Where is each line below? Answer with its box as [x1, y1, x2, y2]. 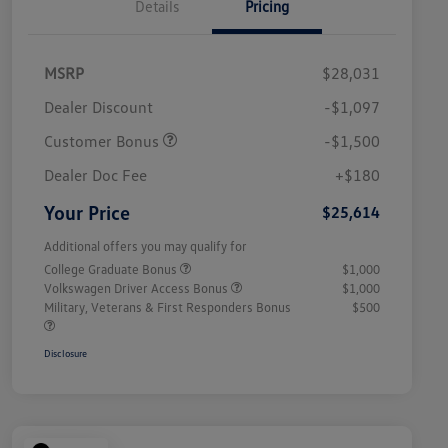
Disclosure [44, 347, 87, 360]
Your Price [44, 200, 130, 225]
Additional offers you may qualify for [44, 238, 247, 255]
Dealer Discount [44, 97, 153, 118]
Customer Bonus [44, 131, 163, 152]
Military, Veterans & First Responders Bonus [44, 299, 291, 316]
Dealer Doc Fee [44, 165, 147, 186]
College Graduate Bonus [44, 261, 180, 278]
